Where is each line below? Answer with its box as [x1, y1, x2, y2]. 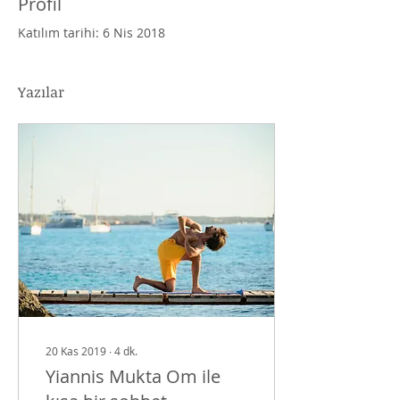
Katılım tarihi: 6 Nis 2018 [18, 24, 165, 41]
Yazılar [18, 82, 64, 102]
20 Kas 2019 [46, 344, 106, 358]
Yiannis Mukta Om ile [46, 364, 221, 388]
